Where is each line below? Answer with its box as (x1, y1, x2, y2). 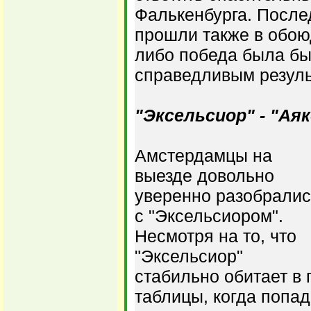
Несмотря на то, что (135, 226, 296, 246)
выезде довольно (135, 166, 274, 185)
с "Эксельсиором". (135, 206, 283, 226)
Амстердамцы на (135, 146, 272, 165)
